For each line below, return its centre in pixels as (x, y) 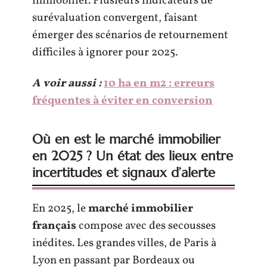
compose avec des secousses (146, 226)
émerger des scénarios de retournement (130, 35)
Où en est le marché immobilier (126, 139)
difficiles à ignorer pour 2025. (105, 52)
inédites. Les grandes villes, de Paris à (124, 243)
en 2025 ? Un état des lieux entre (133, 156)
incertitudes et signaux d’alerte (124, 172)
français (54, 226)
